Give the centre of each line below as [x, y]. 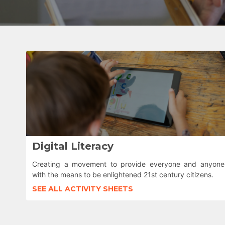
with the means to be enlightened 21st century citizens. [123, 175]
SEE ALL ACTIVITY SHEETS [83, 189]
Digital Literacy [73, 146]
